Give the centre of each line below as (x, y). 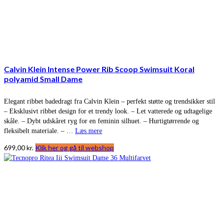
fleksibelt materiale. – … (40, 131)
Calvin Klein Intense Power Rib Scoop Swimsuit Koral (99, 69)
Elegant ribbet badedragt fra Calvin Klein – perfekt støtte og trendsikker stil (110, 102)
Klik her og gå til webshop (75, 148)
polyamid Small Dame (43, 79)
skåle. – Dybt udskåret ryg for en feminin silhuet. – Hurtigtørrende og (101, 121)
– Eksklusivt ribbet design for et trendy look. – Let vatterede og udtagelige (108, 111)
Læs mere (89, 131)
